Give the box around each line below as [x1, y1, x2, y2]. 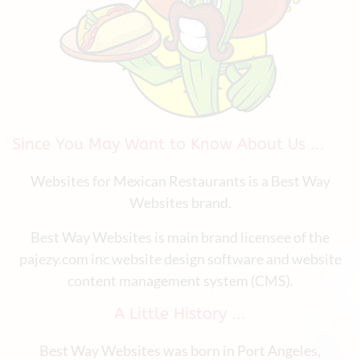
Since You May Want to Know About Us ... [12, 135, 325, 153]
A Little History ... [114, 305, 246, 323]
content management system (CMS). [67, 272, 293, 289]
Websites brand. [129, 194, 231, 211]
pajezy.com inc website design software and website [18, 250, 342, 268]
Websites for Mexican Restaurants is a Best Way [30, 172, 330, 190]
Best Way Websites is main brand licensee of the [31, 228, 329, 246]
